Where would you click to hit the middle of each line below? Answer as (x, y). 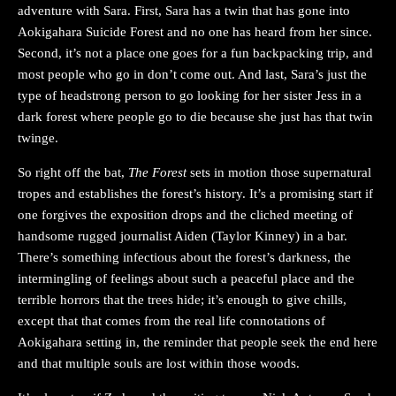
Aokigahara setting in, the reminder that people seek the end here (198, 342)
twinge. (38, 137)
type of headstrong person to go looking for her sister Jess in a (190, 95)
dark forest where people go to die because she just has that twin (195, 116)
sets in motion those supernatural (281, 172)
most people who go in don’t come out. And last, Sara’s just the (192, 74)
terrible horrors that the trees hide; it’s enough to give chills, (182, 299)
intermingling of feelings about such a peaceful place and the (186, 278)
